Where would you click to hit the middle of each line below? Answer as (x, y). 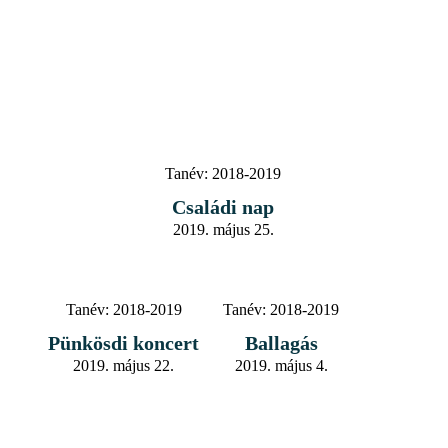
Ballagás (281, 342)
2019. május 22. (123, 365)
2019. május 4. (281, 365)
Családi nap (223, 206)
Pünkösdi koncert (123, 342)
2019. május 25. (223, 229)
